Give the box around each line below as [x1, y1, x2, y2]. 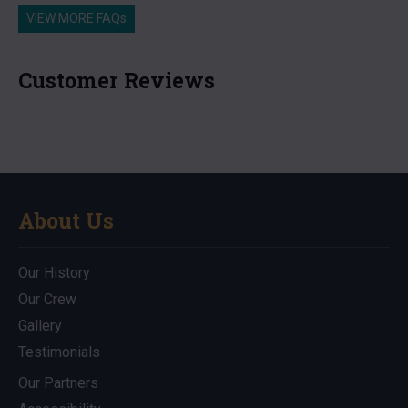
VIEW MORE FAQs [26, 11, 127, 25]
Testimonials [18, 343, 100, 361]
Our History [18, 264, 90, 281]
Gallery [18, 317, 62, 334]
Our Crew [18, 291, 76, 308]
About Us [18, 207, 114, 234]
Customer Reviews [18, 66, 215, 94]
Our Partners [18, 374, 98, 392]
